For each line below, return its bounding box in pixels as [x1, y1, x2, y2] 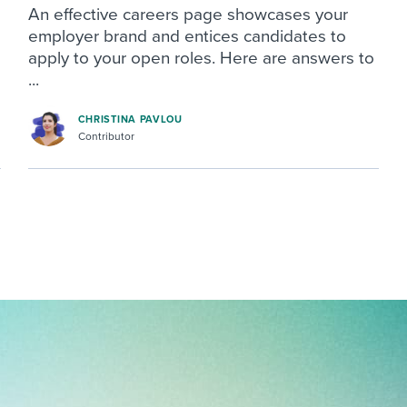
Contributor [77, 130, 134, 144]
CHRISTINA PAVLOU [77, 114, 183, 126]
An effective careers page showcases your [27, 4, 348, 25]
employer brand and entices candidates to [27, 25, 346, 46]
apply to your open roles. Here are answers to [27, 47, 374, 68]
